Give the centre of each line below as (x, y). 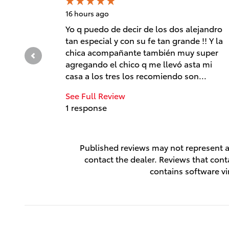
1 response (86, 107)
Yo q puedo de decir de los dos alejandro (144, 28)
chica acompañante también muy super (142, 52)
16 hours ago (87, 13)
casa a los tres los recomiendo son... (136, 75)
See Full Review (95, 95)
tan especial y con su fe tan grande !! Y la (144, 40)
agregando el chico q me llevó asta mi (139, 63)
